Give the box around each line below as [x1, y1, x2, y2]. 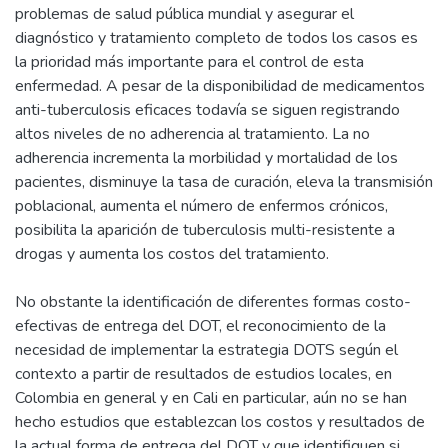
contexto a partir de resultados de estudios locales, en [15, 362, 392, 385]
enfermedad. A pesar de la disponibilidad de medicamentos [15, 74, 425, 97]
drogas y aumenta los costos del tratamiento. [15, 242, 329, 265]
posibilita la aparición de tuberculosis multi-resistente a [15, 218, 395, 241]
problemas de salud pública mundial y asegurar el [15, 2, 354, 25]
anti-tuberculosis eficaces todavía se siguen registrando [15, 98, 400, 121]
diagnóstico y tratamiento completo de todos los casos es [15, 26, 418, 49]
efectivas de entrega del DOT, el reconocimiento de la [15, 314, 386, 337]
